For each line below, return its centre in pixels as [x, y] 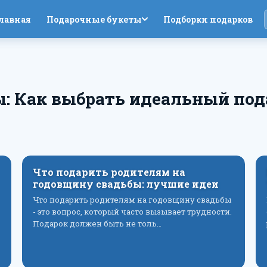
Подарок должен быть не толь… [97, 223]
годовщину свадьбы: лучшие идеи [125, 184]
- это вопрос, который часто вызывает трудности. [132, 212]
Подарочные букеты [94, 19]
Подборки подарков [208, 19]
